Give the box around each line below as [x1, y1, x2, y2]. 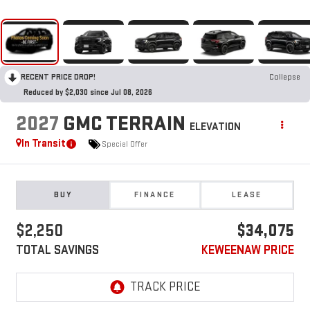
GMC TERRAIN [62, 111, 185, 137]
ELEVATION [189, 120, 241, 134]
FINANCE [134, 190, 176, 201]
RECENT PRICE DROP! [21, 72, 95, 83]
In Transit [21, 137, 66, 151]
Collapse [269, 72, 300, 83]
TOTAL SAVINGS [15, 243, 99, 258]
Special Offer [101, 138, 147, 149]
